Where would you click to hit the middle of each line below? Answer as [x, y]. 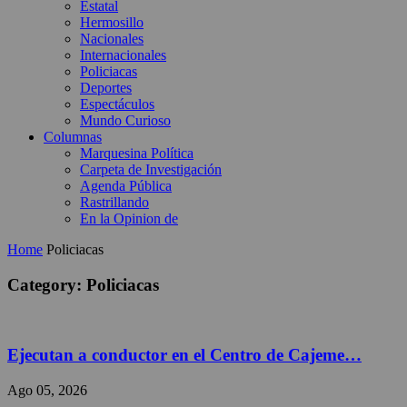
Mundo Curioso [125, 120]
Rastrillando [114, 202]
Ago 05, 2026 [47, 390]
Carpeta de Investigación [151, 169]
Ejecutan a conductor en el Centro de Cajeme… [184, 355]
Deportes [106, 88]
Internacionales [123, 55]
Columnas [73, 137]
